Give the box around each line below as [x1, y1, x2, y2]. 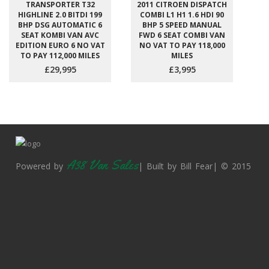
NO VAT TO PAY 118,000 [139, 40, 225, 50]
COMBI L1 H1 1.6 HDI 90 [140, 10, 224, 20]
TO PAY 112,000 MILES [20, 50, 100, 61]
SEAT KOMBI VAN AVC [21, 30, 99, 40]
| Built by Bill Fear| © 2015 [138, 160, 251, 172]
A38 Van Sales [67, 157, 138, 173]
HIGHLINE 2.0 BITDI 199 [18, 10, 102, 20]
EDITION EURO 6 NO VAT [15, 40, 105, 50]
